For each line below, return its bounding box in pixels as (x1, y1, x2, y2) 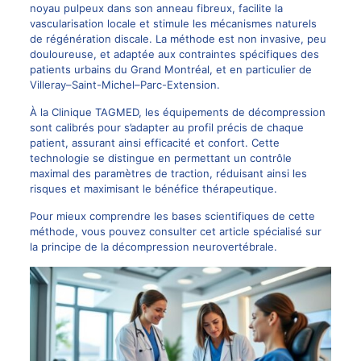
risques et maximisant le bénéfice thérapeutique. (29, 181, 277, 195)
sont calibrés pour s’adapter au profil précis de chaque (29, 120, 304, 134)
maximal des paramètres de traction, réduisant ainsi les (29, 166, 307, 180)
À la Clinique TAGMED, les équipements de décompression (29, 105, 326, 118)
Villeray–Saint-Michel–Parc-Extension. (29, 77, 220, 91)
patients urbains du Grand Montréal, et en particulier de (29, 62, 312, 76)
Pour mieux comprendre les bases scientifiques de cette (29, 209, 315, 222)
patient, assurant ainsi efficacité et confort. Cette (29, 135, 280, 149)
